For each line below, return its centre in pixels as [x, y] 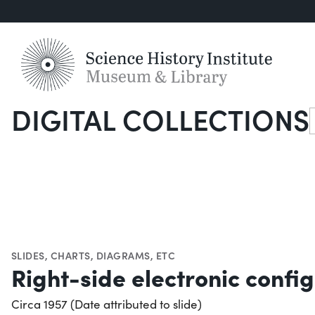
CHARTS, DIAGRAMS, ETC [113, 255]
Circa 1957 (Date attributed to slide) [107, 304]
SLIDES [28, 255]
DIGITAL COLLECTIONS [160, 119]
